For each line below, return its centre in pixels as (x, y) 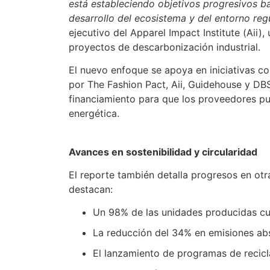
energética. (94, 114)
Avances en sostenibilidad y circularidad (163, 152)
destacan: (91, 189)
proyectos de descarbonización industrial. (165, 47)
